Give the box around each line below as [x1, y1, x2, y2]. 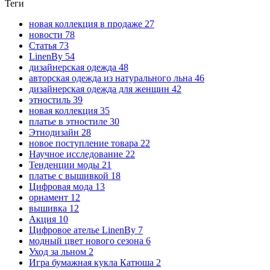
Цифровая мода [29, 181, 95, 192]
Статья [29, 40, 59, 51]
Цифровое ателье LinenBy [29, 224, 138, 235]
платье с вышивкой [29, 170, 111, 181]
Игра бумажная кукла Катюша [29, 257, 156, 268]
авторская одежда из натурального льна [29, 72, 195, 83]
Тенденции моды [29, 159, 102, 170]
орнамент [29, 192, 71, 202]
